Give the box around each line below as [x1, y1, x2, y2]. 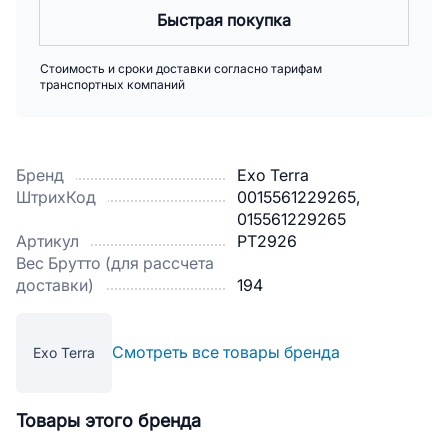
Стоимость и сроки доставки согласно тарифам [40, 62, 322, 76]
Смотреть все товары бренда [112, 344, 340, 361]
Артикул [16, 233, 79, 250]
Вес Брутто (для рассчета [16, 255, 214, 272]
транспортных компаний [40, 78, 185, 92]
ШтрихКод [16, 189, 96, 206]
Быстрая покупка [157, 12, 291, 29]
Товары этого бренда [16, 411, 201, 431]
